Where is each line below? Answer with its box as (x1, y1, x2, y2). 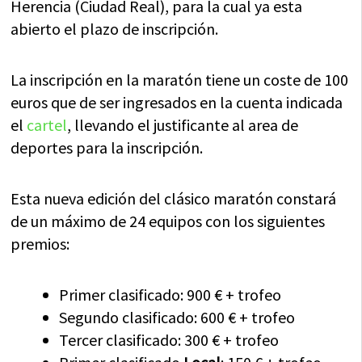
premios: (11, 233, 70, 254)
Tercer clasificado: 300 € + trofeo (59, 329, 280, 350)
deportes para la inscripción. (11, 137, 204, 158)
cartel (27, 114, 68, 135)
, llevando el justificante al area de (67, 114, 299, 135)
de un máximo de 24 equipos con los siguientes (11, 210, 326, 231)
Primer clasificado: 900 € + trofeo (59, 284, 282, 305)
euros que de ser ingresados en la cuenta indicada (11, 91, 343, 112)
